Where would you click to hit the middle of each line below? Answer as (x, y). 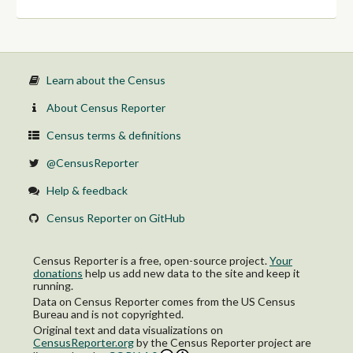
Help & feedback (87, 190)
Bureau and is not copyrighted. (108, 314)
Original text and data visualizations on (128, 330)
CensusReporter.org (84, 343)
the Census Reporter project (222, 343)
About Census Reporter (106, 107)
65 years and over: (85, 20)
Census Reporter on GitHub (115, 217)
